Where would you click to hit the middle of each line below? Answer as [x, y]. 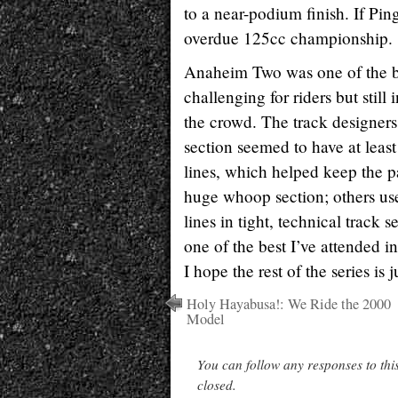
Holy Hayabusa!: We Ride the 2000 [289, 304]
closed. [217, 385]
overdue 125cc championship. [288, 38]
